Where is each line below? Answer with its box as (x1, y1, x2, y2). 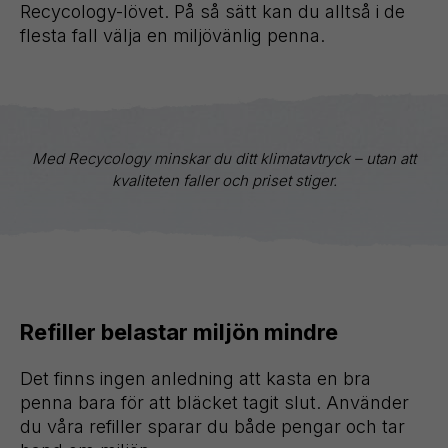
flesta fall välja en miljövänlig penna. (20, 24, 325, 46)
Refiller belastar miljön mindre (20, 318, 338, 345)
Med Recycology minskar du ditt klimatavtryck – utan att (32, 148, 416, 168)
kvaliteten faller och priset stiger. (111, 170, 337, 190)
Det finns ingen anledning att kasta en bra (20, 367, 371, 389)
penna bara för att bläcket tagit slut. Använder (20, 391, 409, 413)
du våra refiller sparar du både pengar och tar (20, 415, 405, 437)
